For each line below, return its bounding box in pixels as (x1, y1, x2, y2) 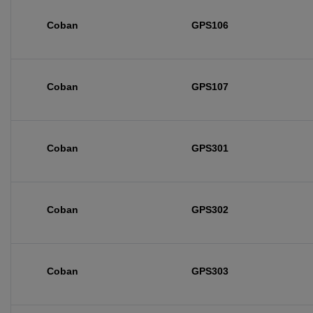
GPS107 (191, 81, 228, 92)
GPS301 (191, 143, 228, 154)
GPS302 (191, 204, 228, 215)
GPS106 (191, 20, 228, 31)
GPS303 (191, 265, 228, 277)
